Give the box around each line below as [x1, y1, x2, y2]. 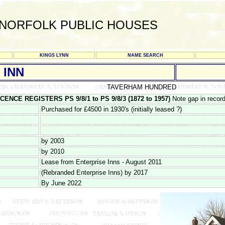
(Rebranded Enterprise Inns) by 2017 [41, 169, 148, 176]
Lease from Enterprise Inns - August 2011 [41, 158, 162, 166]
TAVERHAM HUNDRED [107, 83, 176, 91]
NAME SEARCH [127, 53, 163, 58]
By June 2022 [41, 179, 81, 187]
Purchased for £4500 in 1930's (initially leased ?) [41, 105, 182, 113]
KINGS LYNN [40, 53, 69, 58]
